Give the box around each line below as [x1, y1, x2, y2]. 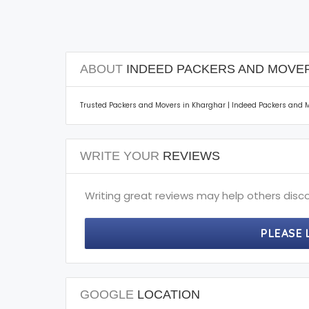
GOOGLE [79, 288, 134, 301]
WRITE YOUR [79, 149, 159, 163]
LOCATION [133, 288, 200, 301]
